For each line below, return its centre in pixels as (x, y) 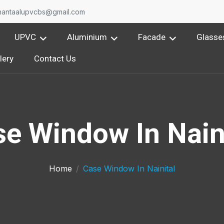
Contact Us (55, 58)
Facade (152, 37)
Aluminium (87, 37)
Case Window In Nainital (129, 168)
